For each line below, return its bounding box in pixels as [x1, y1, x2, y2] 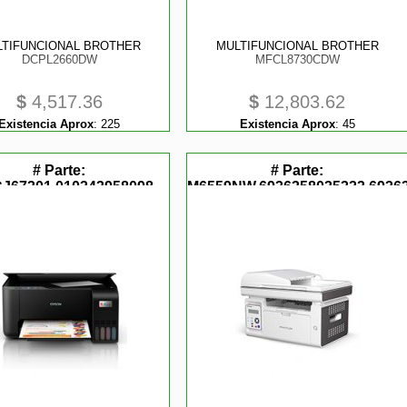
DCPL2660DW [21, 53, 97, 66]
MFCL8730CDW [254, 53, 340, 66]
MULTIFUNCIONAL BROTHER [215, 39, 379, 53]
